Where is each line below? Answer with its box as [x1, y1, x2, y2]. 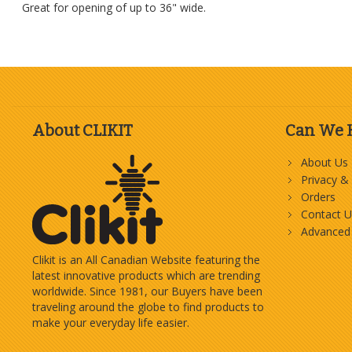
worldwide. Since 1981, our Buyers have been [32, 284, 262, 299]
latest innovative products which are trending [32, 268, 260, 284]
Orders [300, 189, 335, 205]
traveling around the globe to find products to [32, 299, 264, 315]
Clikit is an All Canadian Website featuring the [32, 252, 260, 268]
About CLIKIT [32, 121, 133, 141]
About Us [300, 155, 348, 170]
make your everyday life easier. [32, 315, 189, 331]
